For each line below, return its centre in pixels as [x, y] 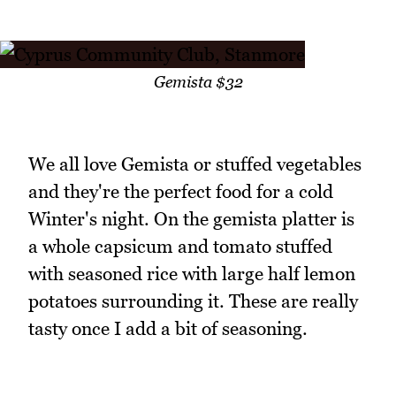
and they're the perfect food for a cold [181, 192]
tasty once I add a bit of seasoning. [168, 329]
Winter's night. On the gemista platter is [191, 219]
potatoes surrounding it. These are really [193, 301]
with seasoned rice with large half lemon [192, 274]
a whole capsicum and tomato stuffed [180, 247]
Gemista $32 [198, 81]
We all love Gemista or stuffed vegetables [195, 164]
